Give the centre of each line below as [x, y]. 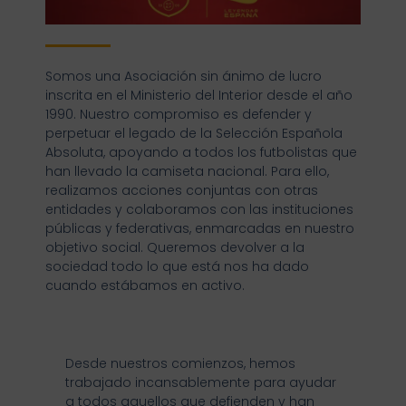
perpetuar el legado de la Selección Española [194, 134]
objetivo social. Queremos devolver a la [175, 248]
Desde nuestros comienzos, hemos [180, 363]
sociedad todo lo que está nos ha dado [177, 267]
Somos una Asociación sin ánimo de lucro [184, 77]
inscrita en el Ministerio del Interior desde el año [199, 96]
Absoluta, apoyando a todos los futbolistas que [201, 153]
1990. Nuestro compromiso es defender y [179, 115]
